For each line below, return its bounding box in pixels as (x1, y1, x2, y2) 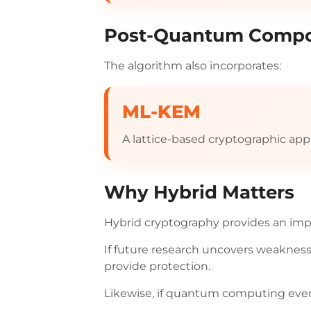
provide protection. (104, 260, 211, 273)
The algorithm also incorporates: (104, 59, 282, 72)
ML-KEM (122, 101, 201, 122)
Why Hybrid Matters (104, 181, 295, 203)
